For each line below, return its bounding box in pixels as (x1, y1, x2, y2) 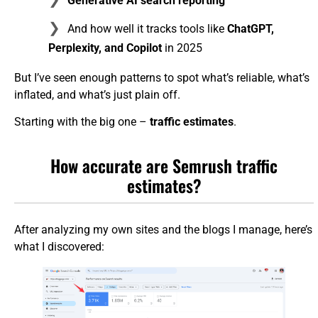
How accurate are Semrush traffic (50, 152, 278, 178)
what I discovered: (14, 239, 104, 253)
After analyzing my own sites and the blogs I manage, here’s (14, 222, 312, 236)
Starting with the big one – (14, 114, 150, 128)
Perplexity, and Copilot (48, 40, 162, 55)
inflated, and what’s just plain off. (14, 87, 180, 102)
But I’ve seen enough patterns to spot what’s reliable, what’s (14, 70, 309, 84)
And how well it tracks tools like (67, 21, 227, 35)
